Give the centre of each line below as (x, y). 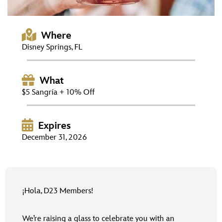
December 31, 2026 (55, 138)
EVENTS (26, 31)
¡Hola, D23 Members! (58, 191)
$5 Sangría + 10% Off (58, 93)
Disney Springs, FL (52, 48)
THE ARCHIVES (38, 60)
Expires (55, 126)
